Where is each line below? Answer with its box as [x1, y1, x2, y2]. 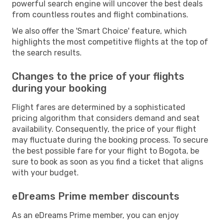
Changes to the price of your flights [12, 70, 184, 82]
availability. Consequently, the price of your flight [12, 124, 196, 134]
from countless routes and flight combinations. [12, 9, 188, 19]
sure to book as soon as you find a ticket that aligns [12, 157, 203, 166]
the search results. [12, 48, 82, 57]
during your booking [12, 82, 107, 94]
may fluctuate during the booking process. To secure [12, 135, 208, 145]
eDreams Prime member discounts [12, 190, 179, 202]
